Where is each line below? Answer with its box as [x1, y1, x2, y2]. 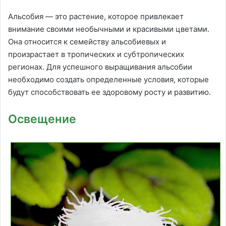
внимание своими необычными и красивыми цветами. [8, 24, 209, 34]
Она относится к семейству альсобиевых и [8, 37, 166, 47]
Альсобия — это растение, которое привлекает [8, 12, 184, 22]
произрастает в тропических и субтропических [8, 49, 184, 60]
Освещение [8, 112, 76, 127]
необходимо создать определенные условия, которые [8, 75, 209, 85]
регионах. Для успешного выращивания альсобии [8, 62, 192, 72]
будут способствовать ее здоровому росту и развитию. [8, 87, 211, 97]
